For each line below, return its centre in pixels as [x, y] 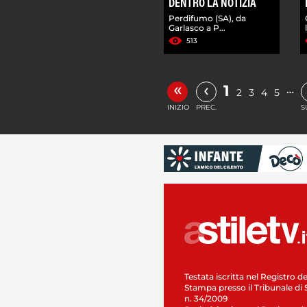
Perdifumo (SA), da [207, 18]
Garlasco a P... [197, 27]
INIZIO [178, 107]
